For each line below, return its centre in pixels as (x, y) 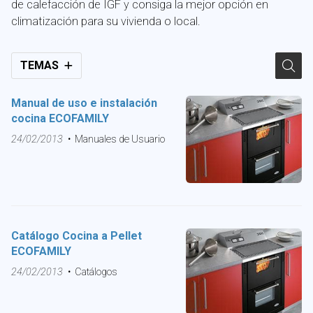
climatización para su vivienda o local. (106, 21)
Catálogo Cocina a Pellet (77, 235)
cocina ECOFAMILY (60, 118)
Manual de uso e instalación (84, 103)
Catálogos (96, 272)
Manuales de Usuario (119, 139)
